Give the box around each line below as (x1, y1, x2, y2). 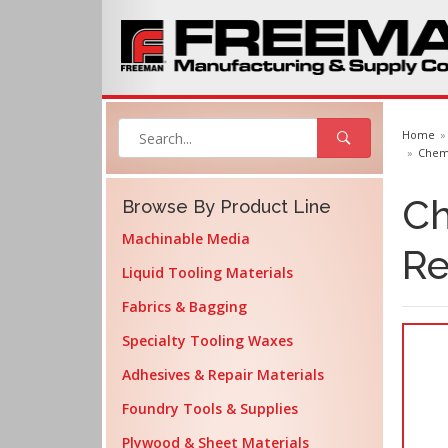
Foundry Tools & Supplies (122, 399, 298, 418)
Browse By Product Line (122, 196, 331, 217)
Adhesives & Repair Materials (122, 365, 324, 384)
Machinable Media (122, 229, 250, 248)
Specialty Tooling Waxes (122, 331, 293, 350)
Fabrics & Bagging (122, 297, 247, 316)
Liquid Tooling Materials (122, 263, 293, 282)
